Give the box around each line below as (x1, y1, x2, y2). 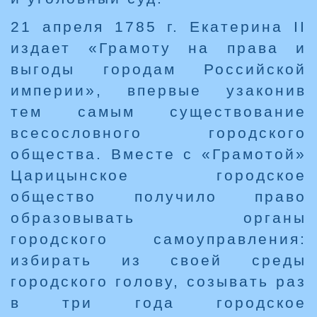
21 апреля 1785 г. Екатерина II (11, 18, 306, 35)
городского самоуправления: (11, 231, 306, 248)
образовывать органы (11, 209, 306, 226)
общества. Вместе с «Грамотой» (11, 146, 306, 163)
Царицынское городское (11, 167, 306, 184)
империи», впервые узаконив (11, 82, 306, 99)
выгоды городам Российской (11, 61, 306, 78)
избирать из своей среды (11, 252, 306, 269)
